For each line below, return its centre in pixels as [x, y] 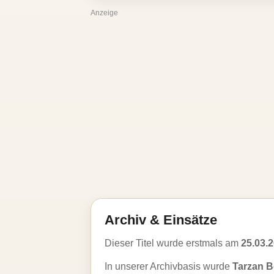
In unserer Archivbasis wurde [168, 266]
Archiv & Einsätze [161, 220]
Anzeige [104, 13]
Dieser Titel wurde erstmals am [173, 243]
